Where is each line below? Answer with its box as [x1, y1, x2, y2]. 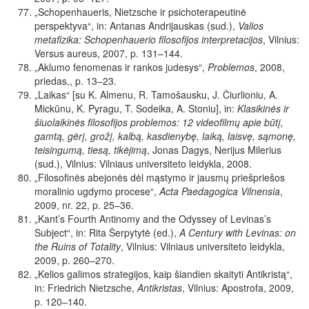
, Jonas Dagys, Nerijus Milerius [147, 143, 281, 157]
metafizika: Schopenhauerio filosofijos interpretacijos [34, 32, 263, 47]
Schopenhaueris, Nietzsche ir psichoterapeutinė [38, 5, 246, 19]
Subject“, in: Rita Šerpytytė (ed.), [34, 226, 179, 240]
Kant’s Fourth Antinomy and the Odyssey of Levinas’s [38, 212, 271, 226]
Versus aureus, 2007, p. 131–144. [34, 46, 183, 61]
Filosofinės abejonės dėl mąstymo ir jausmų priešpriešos [38, 170, 285, 185]
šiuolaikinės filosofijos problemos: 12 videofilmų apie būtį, [34, 115, 283, 130]
